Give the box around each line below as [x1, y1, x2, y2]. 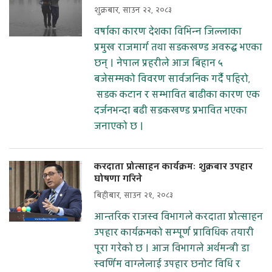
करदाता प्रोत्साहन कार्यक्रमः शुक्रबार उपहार [94, 160, 253, 174]
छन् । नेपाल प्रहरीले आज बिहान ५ [94, 56, 223, 70]
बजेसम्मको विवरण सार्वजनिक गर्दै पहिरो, [94, 72, 250, 86]
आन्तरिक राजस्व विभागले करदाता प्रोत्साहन [94, 210, 263, 224]
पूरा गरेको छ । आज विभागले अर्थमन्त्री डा [94, 242, 250, 256]
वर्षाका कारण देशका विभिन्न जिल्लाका [94, 25, 242, 39]
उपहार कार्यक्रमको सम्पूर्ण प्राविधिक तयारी [94, 226, 254, 240]
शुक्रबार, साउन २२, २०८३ [94, 5, 172, 16]
